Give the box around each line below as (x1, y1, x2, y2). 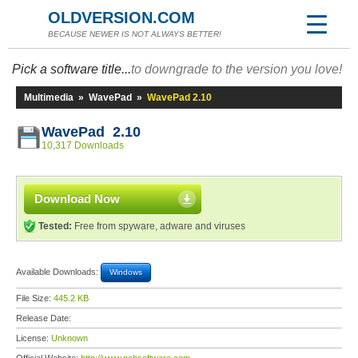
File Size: (16, 293, 54, 303)
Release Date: (16, 313, 74, 323)
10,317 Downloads (42, 140, 124, 151)
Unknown (51, 333, 88, 343)
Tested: (38, 221, 72, 232)
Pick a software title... (12, 62, 131, 76)
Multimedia (24, 92, 74, 103)
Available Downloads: (16, 266, 101, 276)
